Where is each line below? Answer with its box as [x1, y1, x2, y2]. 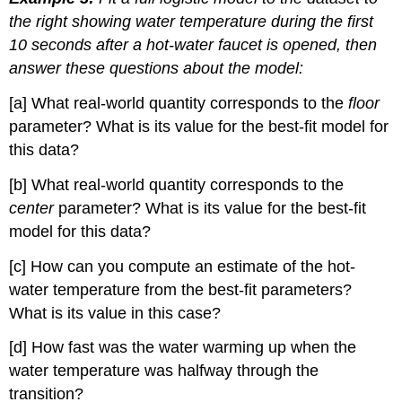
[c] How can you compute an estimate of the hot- [9, 257, 356, 275]
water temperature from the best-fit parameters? [9, 280, 353, 299]
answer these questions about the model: [9, 59, 304, 78]
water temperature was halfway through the [9, 362, 319, 380]
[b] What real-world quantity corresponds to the [9, 175, 345, 194]
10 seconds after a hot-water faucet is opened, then [9, 36, 378, 55]
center [9, 198, 55, 217]
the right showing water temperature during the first [9, 13, 374, 31]
